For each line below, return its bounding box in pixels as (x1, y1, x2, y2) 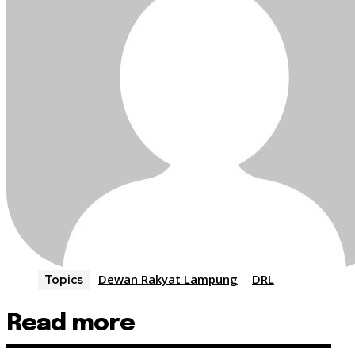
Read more (6, 311, 135, 337)
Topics (44, 272, 83, 288)
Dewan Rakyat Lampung (98, 271, 238, 288)
